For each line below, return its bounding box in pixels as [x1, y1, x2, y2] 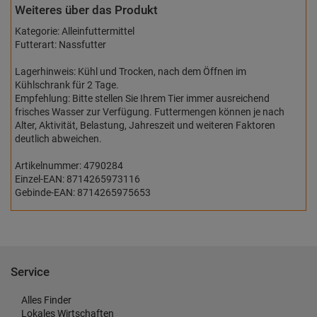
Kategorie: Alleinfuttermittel [15, 25, 134, 37]
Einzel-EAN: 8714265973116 [15, 173, 140, 185]
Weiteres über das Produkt [15, 3, 158, 17]
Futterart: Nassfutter [15, 39, 106, 50]
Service [11, 265, 50, 279]
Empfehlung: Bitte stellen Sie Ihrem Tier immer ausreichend [15, 93, 270, 104]
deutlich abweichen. [15, 133, 102, 144]
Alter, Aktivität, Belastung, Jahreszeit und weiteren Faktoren [15, 120, 275, 131]
